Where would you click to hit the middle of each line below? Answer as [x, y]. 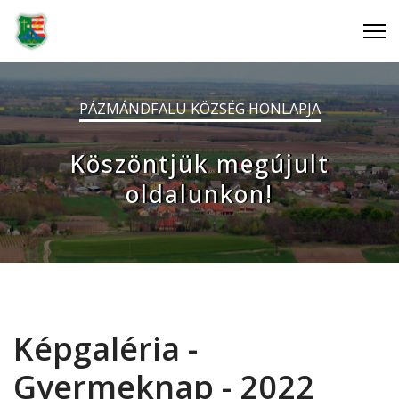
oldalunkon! [199, 194]
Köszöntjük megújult [199, 164]
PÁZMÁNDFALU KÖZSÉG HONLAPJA [199, 109]
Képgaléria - [106, 349]
